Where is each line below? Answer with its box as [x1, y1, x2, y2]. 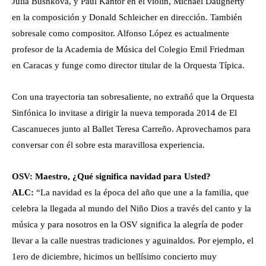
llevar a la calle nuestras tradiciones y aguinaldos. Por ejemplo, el [12, 236, 254, 246]
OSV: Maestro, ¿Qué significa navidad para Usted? [12, 172, 211, 182]
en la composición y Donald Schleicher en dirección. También [12, 12, 242, 23]
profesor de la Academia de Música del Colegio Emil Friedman [12, 45, 245, 55]
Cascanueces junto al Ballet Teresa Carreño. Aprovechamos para [12, 124, 251, 134]
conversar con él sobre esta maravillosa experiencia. [12, 140, 205, 150]
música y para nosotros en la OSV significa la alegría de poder [12, 220, 243, 230]
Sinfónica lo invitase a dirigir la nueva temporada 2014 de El [12, 108, 237, 118]
